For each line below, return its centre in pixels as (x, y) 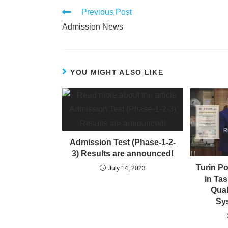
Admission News (93, 27)
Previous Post (107, 12)
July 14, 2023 (127, 168)
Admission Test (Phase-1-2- (123, 142)
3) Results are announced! (123, 153)
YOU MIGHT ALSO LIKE (117, 72)
